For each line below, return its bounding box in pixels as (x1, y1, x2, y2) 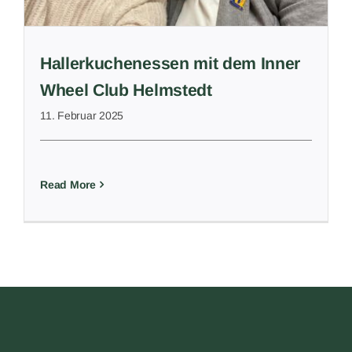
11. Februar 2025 (40, 108, 124, 122)
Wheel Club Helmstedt (40, 80, 212, 100)
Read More (40, 178, 96, 191)
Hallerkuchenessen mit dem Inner (40, 53, 301, 73)
